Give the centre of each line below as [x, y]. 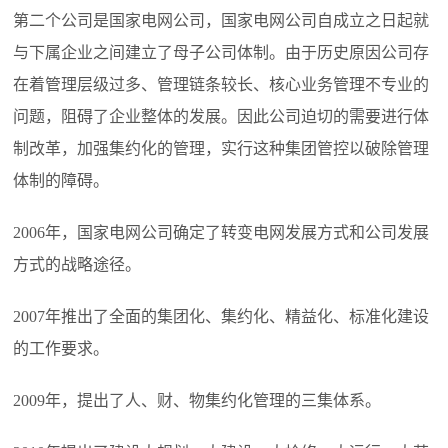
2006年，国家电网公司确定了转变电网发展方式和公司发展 [221, 233]
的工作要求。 [61, 349]
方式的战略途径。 [77, 265]
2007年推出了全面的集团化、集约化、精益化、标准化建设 [221, 317]
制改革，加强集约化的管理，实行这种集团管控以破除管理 [221, 149]
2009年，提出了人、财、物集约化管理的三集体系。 [197, 401]
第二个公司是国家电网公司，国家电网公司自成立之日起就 [221, 21]
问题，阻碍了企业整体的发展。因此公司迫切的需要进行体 [221, 117]
